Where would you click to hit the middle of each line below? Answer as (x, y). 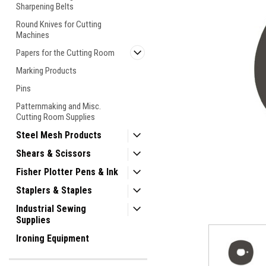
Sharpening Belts (45, 7)
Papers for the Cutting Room (65, 53)
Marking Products (46, 71)
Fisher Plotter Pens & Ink (67, 172)
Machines (33, 35)
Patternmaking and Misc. (58, 106)
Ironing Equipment (53, 238)
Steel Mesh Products (59, 135)
